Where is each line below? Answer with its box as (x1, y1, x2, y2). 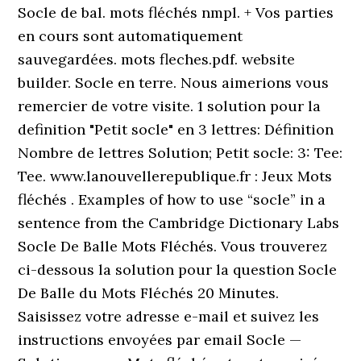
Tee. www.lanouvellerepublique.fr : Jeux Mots (18, 167, 333, 185)
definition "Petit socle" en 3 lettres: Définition (18, 120, 334, 139)
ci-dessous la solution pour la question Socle (18, 260, 338, 279)
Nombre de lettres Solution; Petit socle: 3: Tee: (18, 143, 343, 162)
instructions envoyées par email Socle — (18, 330, 302, 349)
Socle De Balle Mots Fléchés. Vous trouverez (18, 237, 328, 255)
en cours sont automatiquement (18, 27, 243, 45)
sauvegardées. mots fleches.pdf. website (18, 50, 296, 68)
